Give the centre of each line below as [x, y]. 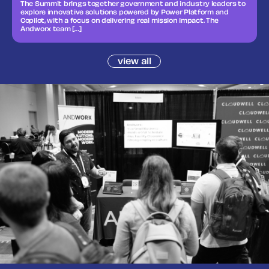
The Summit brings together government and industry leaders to [133, 5]
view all [134, 62]
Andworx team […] [51, 30]
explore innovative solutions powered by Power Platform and [125, 13]
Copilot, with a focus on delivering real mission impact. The [120, 22]
